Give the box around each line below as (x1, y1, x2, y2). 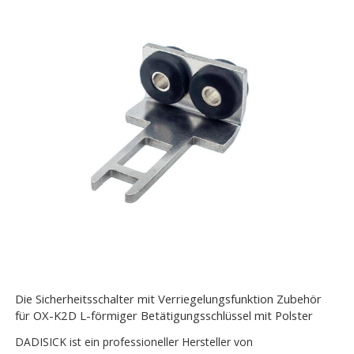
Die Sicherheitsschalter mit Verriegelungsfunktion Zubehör (15, 290, 322, 307)
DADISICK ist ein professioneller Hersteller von (15, 333, 254, 349)
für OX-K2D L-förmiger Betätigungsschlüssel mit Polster (15, 307, 314, 323)
